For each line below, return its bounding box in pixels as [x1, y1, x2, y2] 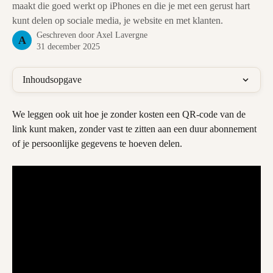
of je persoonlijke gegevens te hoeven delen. [12, 138, 182, 149]
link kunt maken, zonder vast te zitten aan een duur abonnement [12, 124, 259, 134]
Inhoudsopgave [23, 74, 82, 85]
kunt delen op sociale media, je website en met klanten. [12, 15, 223, 26]
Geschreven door [37, 30, 96, 40]
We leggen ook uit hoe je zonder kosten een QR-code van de [12, 109, 248, 119]
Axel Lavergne [96, 30, 147, 40]
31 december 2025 [37, 42, 100, 51]
